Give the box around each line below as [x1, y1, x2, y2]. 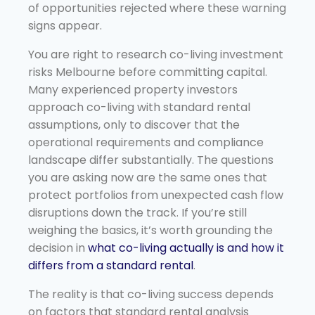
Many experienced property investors [28, 81, 238, 98]
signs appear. [28, 17, 102, 34]
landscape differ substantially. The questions [28, 151, 274, 168]
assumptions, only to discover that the [28, 116, 240, 133]
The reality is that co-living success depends [28, 285, 274, 302]
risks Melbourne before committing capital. [28, 63, 267, 80]
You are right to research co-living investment [28, 46, 283, 63]
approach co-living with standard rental [28, 98, 250, 115]
